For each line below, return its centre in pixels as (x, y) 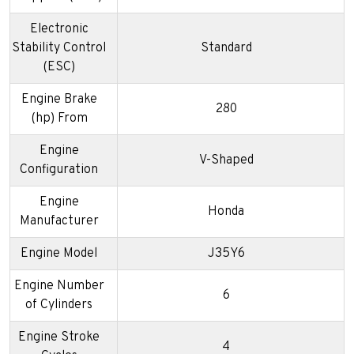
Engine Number (59, 286)
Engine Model (59, 254)
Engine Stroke (59, 338)
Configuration (59, 170)
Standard (226, 49)
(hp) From (59, 119)
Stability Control (59, 49)
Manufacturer (59, 222)
